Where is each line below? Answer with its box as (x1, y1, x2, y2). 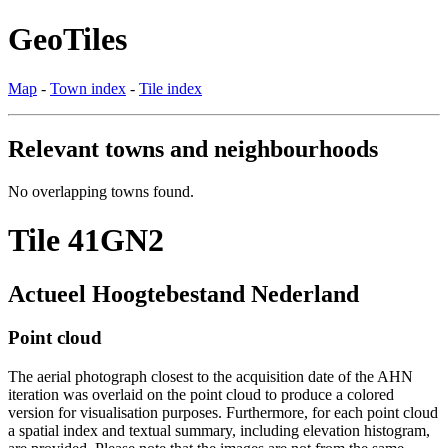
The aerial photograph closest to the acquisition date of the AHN (8, 368, 413, 386)
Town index (50, 79, 126, 97)
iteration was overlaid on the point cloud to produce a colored (8, 386, 394, 404)
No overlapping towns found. (8, 182, 194, 200)
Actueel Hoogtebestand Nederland (8, 280, 359, 307)
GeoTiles (8, 21, 127, 58)
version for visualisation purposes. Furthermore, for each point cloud (8, 404, 438, 422)
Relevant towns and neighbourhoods (8, 135, 378, 162)
